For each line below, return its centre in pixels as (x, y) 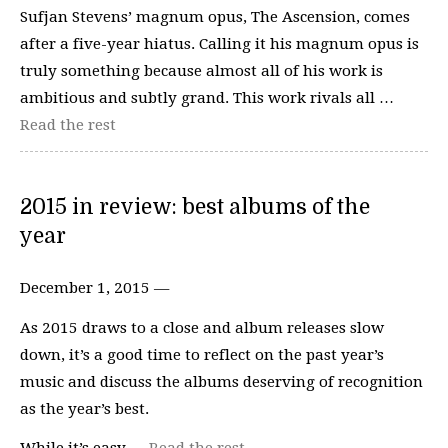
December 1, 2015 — (94, 288)
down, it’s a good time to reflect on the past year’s (202, 354)
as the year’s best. (84, 408)
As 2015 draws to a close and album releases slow (202, 327)
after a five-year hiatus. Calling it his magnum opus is (219, 43)
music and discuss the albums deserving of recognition (221, 381)
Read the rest (68, 124)
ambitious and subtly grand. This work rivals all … (207, 97)
